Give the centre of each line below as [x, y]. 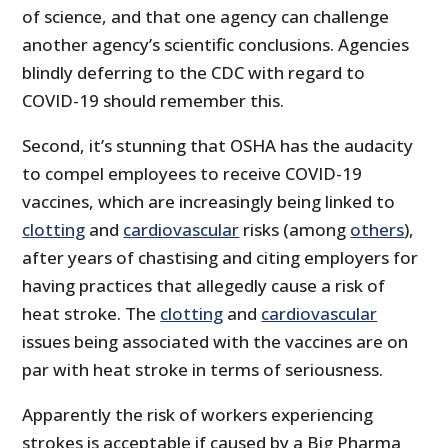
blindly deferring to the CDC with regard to [194, 72]
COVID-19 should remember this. [153, 100]
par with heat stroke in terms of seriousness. [203, 369]
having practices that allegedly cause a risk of [204, 285]
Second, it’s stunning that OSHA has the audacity [218, 145]
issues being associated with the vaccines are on [215, 341]
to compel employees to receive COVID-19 [192, 173]
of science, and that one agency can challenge [206, 16]
